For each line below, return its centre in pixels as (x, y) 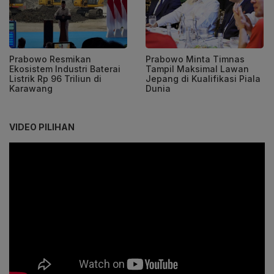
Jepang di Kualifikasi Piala (203, 78)
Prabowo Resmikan (50, 59)
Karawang (31, 88)
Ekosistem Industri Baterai (65, 68)
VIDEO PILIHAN (42, 127)
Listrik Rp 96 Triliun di (55, 78)
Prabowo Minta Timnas (195, 59)
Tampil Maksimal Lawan (197, 68)
